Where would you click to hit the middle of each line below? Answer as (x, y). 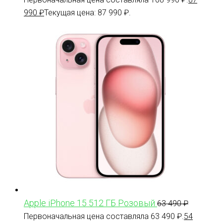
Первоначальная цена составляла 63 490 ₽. (104, 216)
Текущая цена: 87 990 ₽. (87, 12)
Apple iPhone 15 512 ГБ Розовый (89, 203)
